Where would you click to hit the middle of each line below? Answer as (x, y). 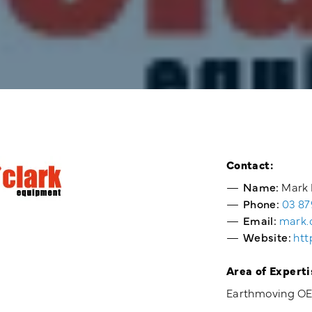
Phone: (261, 203)
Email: (260, 220)
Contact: (249, 164)
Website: (267, 237)
